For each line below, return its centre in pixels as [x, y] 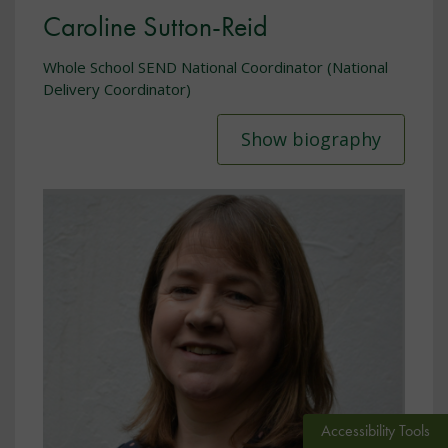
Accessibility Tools [375, 430]
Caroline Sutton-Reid [155, 26]
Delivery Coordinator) [117, 89]
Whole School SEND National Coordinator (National [215, 67]
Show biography [311, 139]
